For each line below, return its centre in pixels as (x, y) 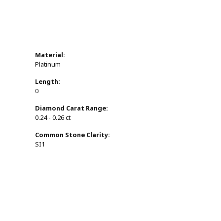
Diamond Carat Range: (72, 109)
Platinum (48, 65)
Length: (48, 82)
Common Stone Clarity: (73, 135)
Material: (50, 55)
